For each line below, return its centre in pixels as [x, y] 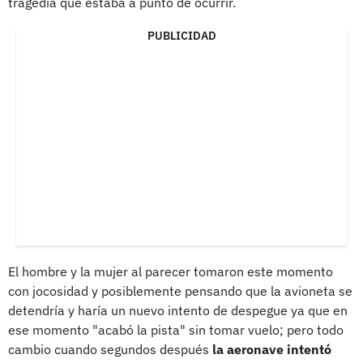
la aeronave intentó [272, 349]
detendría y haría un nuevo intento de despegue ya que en [178, 310]
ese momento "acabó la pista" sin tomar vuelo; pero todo [176, 329]
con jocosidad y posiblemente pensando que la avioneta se [180, 290]
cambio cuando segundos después [110, 349]
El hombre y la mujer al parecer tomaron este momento [171, 271]
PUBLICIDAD [181, 35]
